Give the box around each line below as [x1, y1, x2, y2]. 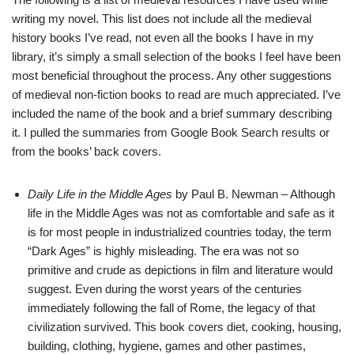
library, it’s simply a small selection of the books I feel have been [12, 50, 341, 63]
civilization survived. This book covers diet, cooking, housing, [28, 320, 341, 333]
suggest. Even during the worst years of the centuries [28, 282, 302, 296]
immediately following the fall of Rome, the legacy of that [28, 301, 315, 314]
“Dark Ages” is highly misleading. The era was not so [28, 244, 299, 258]
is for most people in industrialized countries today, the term [28, 225, 332, 239]
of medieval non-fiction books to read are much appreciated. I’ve [12, 88, 341, 101]
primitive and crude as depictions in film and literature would [28, 263, 333, 277]
